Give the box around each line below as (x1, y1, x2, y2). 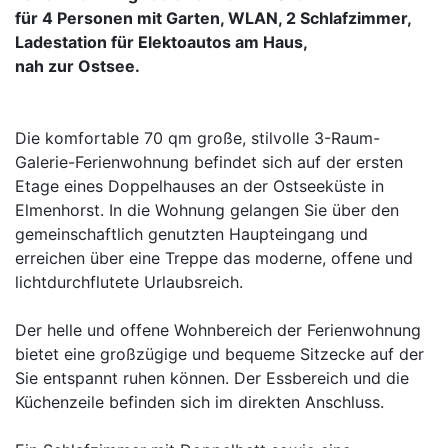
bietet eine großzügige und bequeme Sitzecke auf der (15, 344, 424, 364)
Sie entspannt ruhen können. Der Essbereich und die (15, 368, 409, 388)
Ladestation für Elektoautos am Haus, (15, 32, 308, 52)
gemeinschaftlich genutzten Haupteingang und (15, 224, 368, 244)
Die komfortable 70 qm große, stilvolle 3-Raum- (15, 128, 380, 148)
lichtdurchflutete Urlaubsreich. (15, 272, 243, 292)
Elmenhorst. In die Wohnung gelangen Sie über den (15, 200, 399, 220)
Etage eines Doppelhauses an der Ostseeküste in (15, 176, 384, 196)
